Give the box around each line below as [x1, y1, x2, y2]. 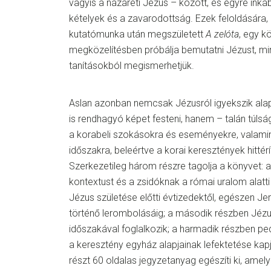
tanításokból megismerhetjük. [69, 59, 194, 71]
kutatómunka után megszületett [69, 28, 206, 40]
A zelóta [206, 28, 239, 40]
